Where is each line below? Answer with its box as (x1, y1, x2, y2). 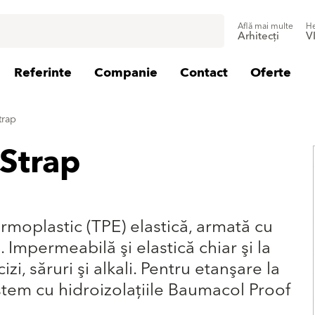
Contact (180, 62, 228, 84)
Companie (94, 62, 157, 84)
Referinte (14, 62, 72, 84)
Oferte (250, 62, 291, 84)
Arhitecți (238, 27, 279, 46)
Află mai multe (238, 19, 293, 34)
